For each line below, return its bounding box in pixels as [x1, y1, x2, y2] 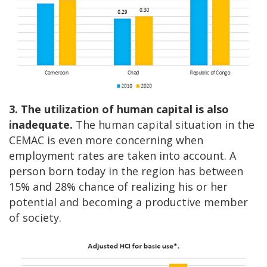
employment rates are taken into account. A [9, 148, 236, 163]
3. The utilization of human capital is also [9, 102, 229, 117]
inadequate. [9, 117, 73, 132]
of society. [9, 210, 61, 225]
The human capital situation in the [73, 117, 254, 132]
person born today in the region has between [9, 164, 243, 179]
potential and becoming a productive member [9, 195, 248, 210]
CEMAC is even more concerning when [9, 133, 203, 148]
